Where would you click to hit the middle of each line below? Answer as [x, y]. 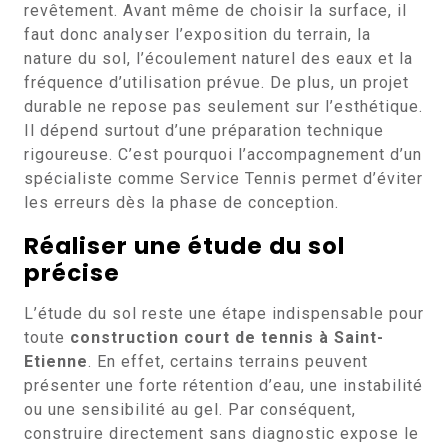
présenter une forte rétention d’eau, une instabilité [223, 385]
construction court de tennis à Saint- [227, 337]
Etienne [56, 361]
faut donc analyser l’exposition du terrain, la [197, 34]
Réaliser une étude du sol [184, 246]
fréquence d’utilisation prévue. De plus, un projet [216, 82]
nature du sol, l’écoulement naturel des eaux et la [218, 58]
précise [72, 273]
